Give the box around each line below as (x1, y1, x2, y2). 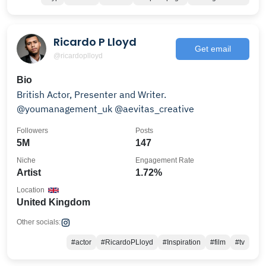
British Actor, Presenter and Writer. (17, 88, 166, 100)
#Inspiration (163, 238, 201, 246)
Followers (17, 126, 48, 135)
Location (17, 186, 45, 194)
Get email (194, 43, 231, 53)
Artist (17, 167, 41, 178)
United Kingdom (17, 197, 90, 207)
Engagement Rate (135, 156, 194, 164)
